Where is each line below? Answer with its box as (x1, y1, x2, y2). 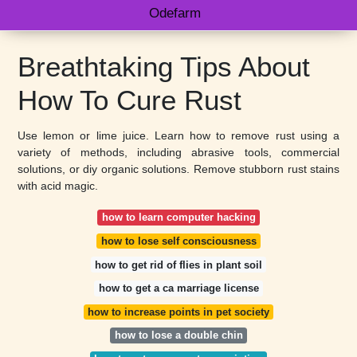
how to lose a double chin (114, 329, 243, 342)
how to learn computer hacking (101, 211, 256, 224)
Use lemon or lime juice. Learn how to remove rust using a (18, 129, 339, 142)
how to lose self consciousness (100, 234, 257, 247)
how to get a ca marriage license (98, 282, 259, 295)
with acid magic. (18, 179, 98, 192)
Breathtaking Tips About (18, 51, 310, 82)
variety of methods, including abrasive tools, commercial (18, 146, 339, 159)
